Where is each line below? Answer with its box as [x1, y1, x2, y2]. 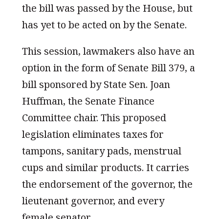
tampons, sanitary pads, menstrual [22, 144, 181, 157]
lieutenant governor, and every [22, 194, 164, 207]
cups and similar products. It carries [22, 160, 189, 174]
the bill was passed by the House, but [22, 1, 193, 15]
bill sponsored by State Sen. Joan [22, 77, 170, 91]
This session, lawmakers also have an [22, 44, 195, 58]
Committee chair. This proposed [22, 110, 166, 124]
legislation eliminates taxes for [22, 127, 164, 141]
